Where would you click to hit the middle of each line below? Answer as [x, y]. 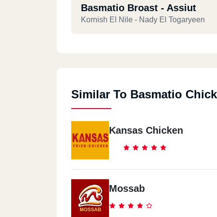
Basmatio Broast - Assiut [139, 8]
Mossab [127, 188]
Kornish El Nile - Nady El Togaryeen [143, 20]
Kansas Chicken [146, 130]
